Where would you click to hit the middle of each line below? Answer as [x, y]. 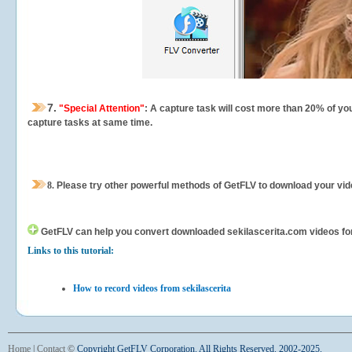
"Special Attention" [101, 108]
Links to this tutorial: [71, 251]
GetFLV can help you [86, 232]
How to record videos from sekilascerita [152, 288]
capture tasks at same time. [90, 123]
